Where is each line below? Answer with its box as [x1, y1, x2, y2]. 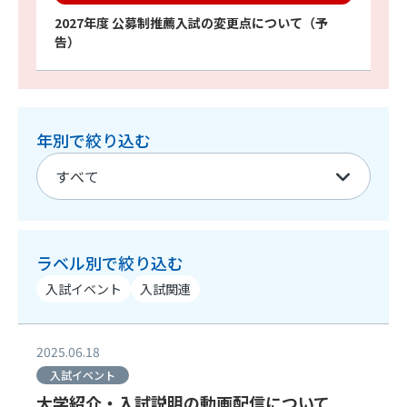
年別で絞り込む [36, 128, 151, 152]
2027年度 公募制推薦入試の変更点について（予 [55, 14, 328, 32]
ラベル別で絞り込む [36, 251, 184, 274]
